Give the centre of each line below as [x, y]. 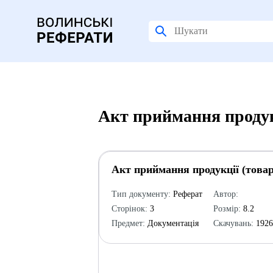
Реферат [187, 194]
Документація [172, 223]
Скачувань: [234, 223]
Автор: [226, 194]
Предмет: [129, 223]
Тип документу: [141, 194]
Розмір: [227, 209]
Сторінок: [130, 209]
